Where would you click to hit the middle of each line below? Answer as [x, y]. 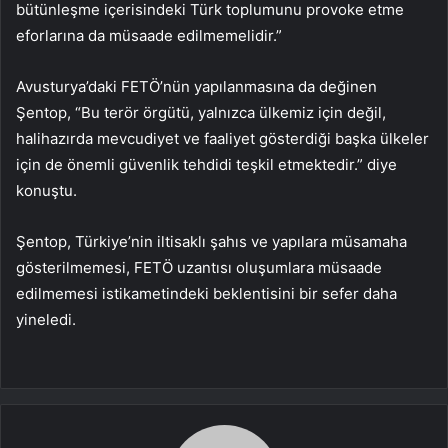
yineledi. [46, 319]
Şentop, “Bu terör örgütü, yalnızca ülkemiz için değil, [201, 112]
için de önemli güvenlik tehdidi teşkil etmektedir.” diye [206, 164]
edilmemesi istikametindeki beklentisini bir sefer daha [206, 293]
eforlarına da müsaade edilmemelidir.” [149, 35]
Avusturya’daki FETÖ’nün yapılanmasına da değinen [196, 86]
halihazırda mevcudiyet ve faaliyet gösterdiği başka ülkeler [222, 138]
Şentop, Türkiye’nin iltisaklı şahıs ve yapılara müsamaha [211, 241]
